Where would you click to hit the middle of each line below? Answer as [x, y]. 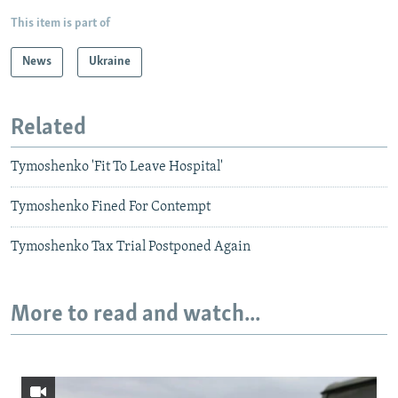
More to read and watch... [135, 315]
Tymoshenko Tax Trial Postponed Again [131, 247]
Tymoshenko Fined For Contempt [111, 207]
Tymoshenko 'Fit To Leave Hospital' [117, 167]
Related [48, 128]
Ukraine [110, 61]
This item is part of [60, 23]
